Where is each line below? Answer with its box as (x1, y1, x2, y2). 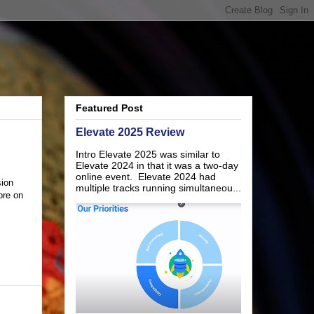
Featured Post (76, 102, 143, 114)
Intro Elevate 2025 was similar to (76, 149, 220, 161)
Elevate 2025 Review (76, 125, 184, 139)
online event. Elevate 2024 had (76, 171, 216, 183)
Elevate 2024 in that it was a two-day (76, 160, 238, 172)
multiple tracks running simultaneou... (76, 182, 241, 194)
